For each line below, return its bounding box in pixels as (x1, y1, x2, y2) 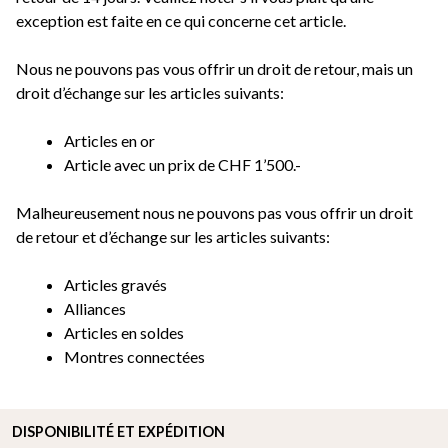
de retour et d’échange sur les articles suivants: (16, 227, 330, 247)
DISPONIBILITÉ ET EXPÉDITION (12, 423, 225, 441)
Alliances (64, 299, 126, 319)
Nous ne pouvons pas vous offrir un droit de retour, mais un (16, 59, 413, 79)
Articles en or (64, 131, 155, 151)
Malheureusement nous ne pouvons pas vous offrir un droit (16, 203, 413, 223)
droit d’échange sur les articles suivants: (16, 83, 284, 103)
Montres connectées (64, 347, 205, 367)
